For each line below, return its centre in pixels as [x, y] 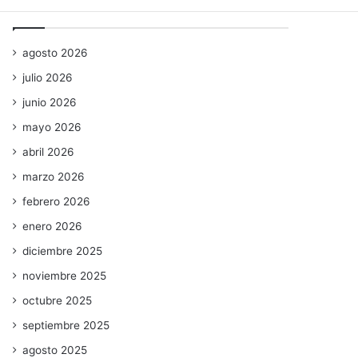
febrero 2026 [57, 201]
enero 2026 [53, 226]
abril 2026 [49, 151]
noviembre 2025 [65, 275]
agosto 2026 [56, 52]
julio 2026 [48, 77]
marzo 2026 [54, 176]
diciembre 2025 [63, 251]
